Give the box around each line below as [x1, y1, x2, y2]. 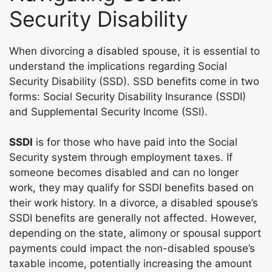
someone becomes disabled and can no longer [9, 166, 239, 179]
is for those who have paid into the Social [33, 136, 237, 149]
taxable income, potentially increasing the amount [9, 257, 252, 270]
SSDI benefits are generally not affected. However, [9, 212, 257, 225]
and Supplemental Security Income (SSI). [9, 105, 208, 118]
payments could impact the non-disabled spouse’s [9, 242, 255, 255]
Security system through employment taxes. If [9, 151, 233, 164]
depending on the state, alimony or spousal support [9, 227, 261, 240]
